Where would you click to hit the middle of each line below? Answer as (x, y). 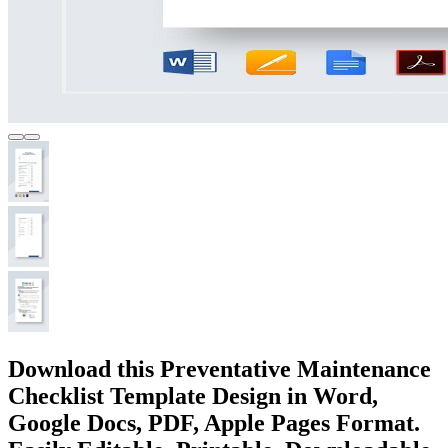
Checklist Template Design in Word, (193, 395)
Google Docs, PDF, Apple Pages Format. (214, 422)
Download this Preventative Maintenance (219, 368)
